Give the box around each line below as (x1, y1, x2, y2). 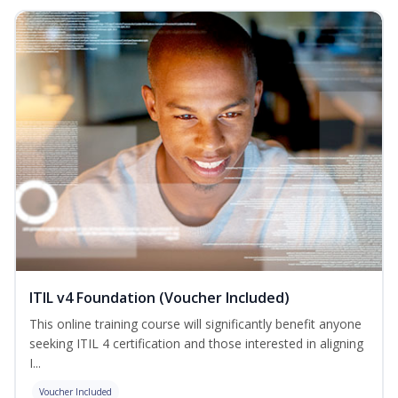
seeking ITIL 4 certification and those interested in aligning (29, 335, 363, 353)
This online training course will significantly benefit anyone (29, 315, 362, 333)
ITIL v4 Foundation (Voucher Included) (29, 288, 290, 308)
